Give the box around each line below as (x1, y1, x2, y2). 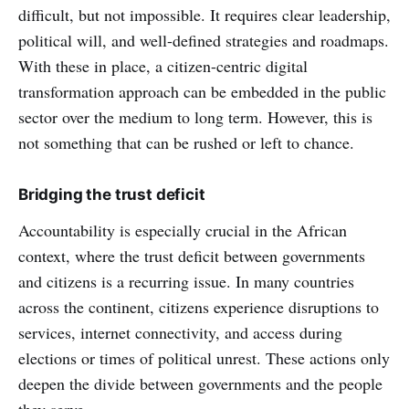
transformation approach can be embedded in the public (18, 79, 386, 102)
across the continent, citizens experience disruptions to (18, 295, 379, 318)
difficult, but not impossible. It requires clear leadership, (18, 3, 391, 26)
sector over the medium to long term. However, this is (18, 105, 372, 128)
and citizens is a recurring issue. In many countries (18, 269, 354, 292)
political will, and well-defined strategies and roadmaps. (18, 28, 389, 51)
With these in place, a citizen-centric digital (18, 54, 308, 77)
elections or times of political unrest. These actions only (18, 346, 390, 369)
